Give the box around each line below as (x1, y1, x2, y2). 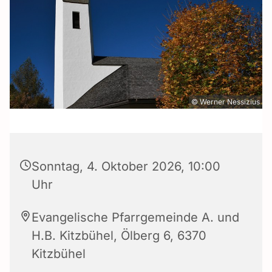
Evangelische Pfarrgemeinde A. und (32, 209, 239, 225)
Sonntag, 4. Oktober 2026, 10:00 (32, 158, 220, 174)
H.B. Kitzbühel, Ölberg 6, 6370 (32, 228, 206, 243)
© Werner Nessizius (191, 97, 260, 106)
